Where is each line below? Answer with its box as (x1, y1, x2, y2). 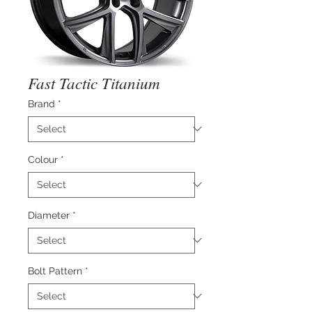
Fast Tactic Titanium (28, 71, 160, 93)
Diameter (28, 209, 70, 221)
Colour (28, 153, 58, 165)
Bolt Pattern (28, 265, 82, 276)
